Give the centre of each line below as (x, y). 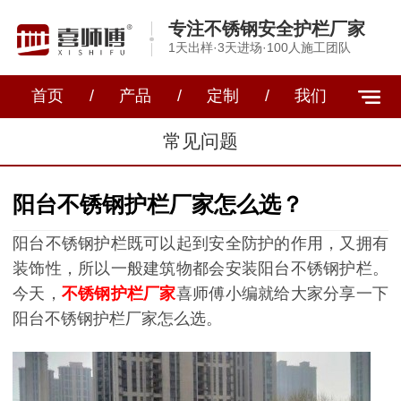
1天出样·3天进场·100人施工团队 (259, 48)
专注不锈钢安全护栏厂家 (266, 29)
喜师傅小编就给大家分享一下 (282, 293)
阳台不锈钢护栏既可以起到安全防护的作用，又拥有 (200, 243)
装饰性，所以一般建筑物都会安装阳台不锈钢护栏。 (200, 268)
